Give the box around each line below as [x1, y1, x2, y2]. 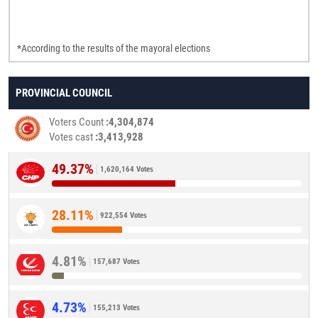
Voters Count [49, 116, 106, 129]
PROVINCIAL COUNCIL [16, 87, 112, 100]
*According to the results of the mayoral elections [17, 43, 210, 55]
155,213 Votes [93, 303, 140, 313]
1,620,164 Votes [100, 165, 153, 175]
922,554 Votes [100, 211, 147, 221]
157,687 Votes [93, 257, 140, 267]
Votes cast [49, 131, 95, 144]
